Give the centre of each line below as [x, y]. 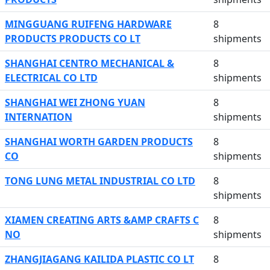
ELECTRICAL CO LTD [51, 78]
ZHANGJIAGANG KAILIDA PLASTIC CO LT [99, 259]
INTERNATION [39, 117]
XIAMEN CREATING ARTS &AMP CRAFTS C [102, 220]
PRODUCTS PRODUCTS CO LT [73, 39]
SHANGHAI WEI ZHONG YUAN [75, 102]
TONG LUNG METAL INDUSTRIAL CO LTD [100, 181]
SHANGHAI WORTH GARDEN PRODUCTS [99, 142]
